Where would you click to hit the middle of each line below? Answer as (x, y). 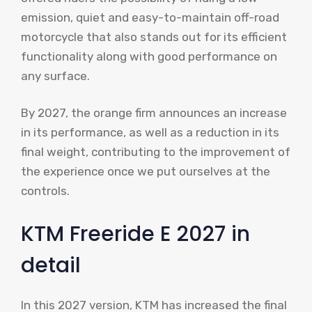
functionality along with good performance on (149, 56)
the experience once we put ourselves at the (146, 172)
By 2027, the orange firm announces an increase (154, 113)
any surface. (55, 76)
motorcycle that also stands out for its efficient (154, 37)
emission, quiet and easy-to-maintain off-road (150, 17)
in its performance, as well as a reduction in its (150, 133)
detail (51, 265)
